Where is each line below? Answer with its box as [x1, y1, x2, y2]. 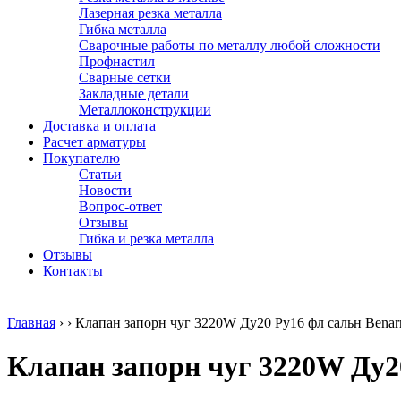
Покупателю [43, 150, 120, 166]
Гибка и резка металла [79, 231, 214, 246]
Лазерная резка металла [79, 5, 222, 21]
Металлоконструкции [79, 102, 211, 117]
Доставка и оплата [43, 118, 156, 133]
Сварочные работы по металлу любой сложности [79, 38, 380, 53]
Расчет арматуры [43, 134, 146, 149]
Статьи [79, 166, 122, 182]
